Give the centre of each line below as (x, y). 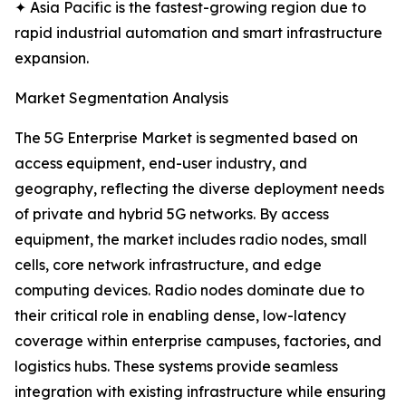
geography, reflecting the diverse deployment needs (199, 189)
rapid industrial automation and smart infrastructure (198, 33)
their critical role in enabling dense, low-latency (180, 316)
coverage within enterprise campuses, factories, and (198, 341)
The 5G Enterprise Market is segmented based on (186, 138)
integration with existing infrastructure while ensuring (200, 392)
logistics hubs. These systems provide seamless (176, 367)
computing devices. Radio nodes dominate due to (189, 290)
